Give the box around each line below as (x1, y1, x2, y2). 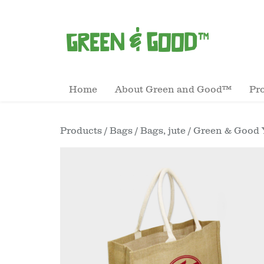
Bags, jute (140, 126, 186, 136)
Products (60, 126, 102, 136)
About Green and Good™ (115, 84, 232, 95)
